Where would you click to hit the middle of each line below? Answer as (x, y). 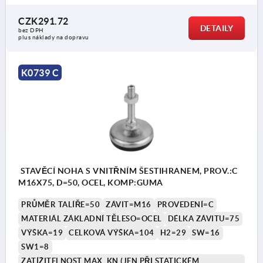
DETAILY (216, 28)
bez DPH (31, 30)
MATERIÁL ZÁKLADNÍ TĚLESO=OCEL (92, 218)
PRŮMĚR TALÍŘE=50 (60, 204)
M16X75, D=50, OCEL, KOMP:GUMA (91, 182)
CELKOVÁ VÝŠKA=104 (112, 232)
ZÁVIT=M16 (129, 204)
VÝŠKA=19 (42, 232)
